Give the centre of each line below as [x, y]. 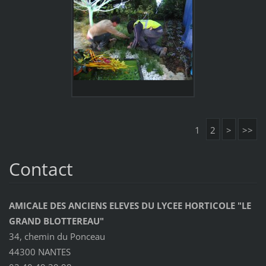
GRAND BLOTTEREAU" [56, 221]
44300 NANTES [39, 251]
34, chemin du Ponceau [57, 236]
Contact [41, 169]
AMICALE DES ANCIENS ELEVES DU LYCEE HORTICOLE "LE [130, 205]
